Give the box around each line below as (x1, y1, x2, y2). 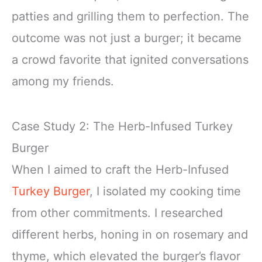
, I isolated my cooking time (89, 184, 241, 199)
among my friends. (12, 74, 114, 89)
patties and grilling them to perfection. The (12, 9, 249, 24)
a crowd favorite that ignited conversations (12, 53, 249, 67)
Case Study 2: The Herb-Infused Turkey (12, 119, 233, 134)
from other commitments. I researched (12, 206, 223, 220)
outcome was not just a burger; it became (12, 31, 242, 46)
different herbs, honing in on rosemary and (12, 227, 248, 242)
